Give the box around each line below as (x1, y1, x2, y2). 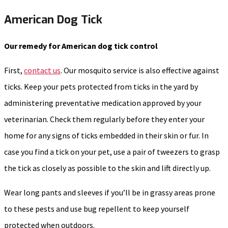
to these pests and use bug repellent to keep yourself (4, 203, 189, 214)
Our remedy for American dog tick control (4, 40, 158, 51)
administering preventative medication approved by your (4, 97, 202, 108)
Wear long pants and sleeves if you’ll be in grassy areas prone (4, 187, 215, 197)
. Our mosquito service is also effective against (61, 65, 219, 75)
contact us (24, 65, 61, 75)
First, (4, 65, 24, 75)
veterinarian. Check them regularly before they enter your (4, 113, 205, 124)
